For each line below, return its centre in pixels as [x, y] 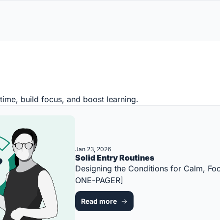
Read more [99, 201]
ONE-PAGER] [99, 180]
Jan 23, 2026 [93, 149]
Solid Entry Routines [115, 158]
